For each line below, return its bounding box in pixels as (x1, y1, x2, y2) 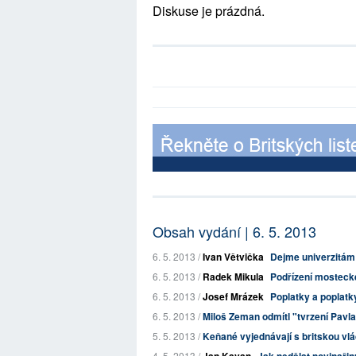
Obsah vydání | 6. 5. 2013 (153, 221, 316, 242)
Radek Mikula (203, 269, 264, 284)
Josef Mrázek (203, 289, 264, 304)
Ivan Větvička (203, 250, 264, 264)
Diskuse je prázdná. (153, 2, 265, 20)
